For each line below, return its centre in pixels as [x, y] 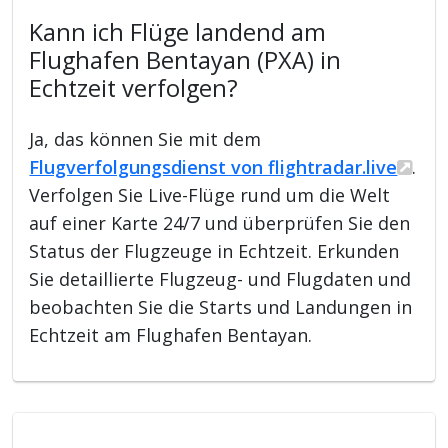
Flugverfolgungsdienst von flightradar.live [213, 166]
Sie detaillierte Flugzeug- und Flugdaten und [220, 278]
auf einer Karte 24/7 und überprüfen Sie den [220, 222]
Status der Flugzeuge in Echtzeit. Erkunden [214, 250]
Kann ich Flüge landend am [178, 31]
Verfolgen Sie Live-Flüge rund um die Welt [210, 194]
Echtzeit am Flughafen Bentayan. [171, 334]
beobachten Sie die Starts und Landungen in [221, 306]
